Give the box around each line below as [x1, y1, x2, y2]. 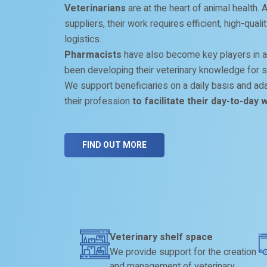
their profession [64, 94, 132, 108]
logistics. [64, 32, 101, 46]
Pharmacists [64, 48, 122, 62]
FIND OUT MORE [82, 139, 147, 151]
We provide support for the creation [110, 245, 257, 259]
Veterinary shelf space [110, 230, 213, 244]
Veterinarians [64, 1, 126, 15]
